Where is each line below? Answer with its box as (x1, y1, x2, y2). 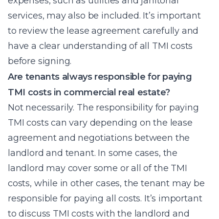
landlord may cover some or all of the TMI (8, 163, 187, 174)
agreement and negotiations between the (8, 132, 190, 143)
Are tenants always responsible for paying (8, 71, 192, 82)
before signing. (8, 56, 72, 66)
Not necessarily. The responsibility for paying (8, 102, 199, 113)
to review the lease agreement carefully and (8, 25, 199, 36)
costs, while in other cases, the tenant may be (8, 178, 205, 189)
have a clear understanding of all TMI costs (8, 41, 193, 51)
